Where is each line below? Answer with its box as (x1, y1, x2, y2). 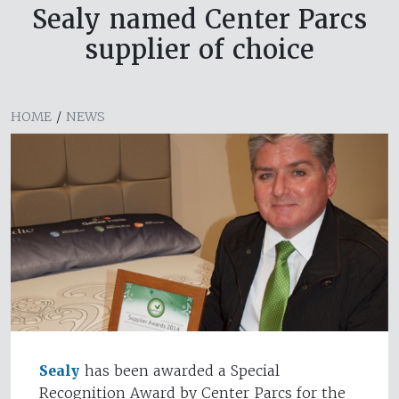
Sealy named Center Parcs (32, 3, 367, 37)
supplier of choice (85, 33, 314, 67)
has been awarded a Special (80, 362, 280, 380)
